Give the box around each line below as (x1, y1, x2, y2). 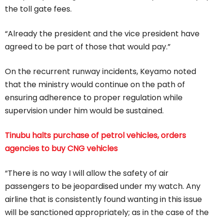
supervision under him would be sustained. (5, 105, 164, 117)
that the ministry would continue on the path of (5, 79, 185, 91)
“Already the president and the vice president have (5, 28, 200, 40)
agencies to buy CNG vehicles (5, 143, 118, 155)
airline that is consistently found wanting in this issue (5, 194, 202, 205)
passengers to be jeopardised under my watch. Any (5, 181, 201, 192)
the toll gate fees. (5, 3, 72, 15)
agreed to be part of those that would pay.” (5, 41, 170, 53)
